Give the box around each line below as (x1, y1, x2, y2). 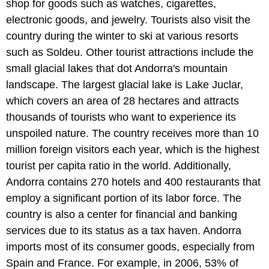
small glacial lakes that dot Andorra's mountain (6, 62, 228, 74)
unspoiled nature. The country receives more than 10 (6, 127, 259, 139)
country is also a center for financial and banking (6, 208, 237, 220)
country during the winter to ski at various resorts (6, 29, 238, 42)
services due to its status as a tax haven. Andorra (6, 224, 241, 237)
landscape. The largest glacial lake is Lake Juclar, (6, 78, 243, 91)
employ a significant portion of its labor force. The (6, 192, 241, 204)
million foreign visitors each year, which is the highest (6, 143, 259, 156)
